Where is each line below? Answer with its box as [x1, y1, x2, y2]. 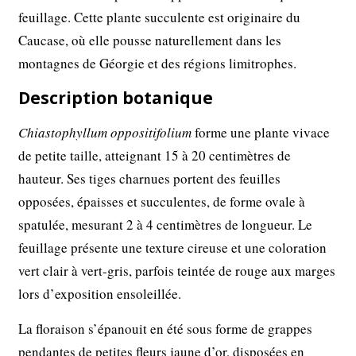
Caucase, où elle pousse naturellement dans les [18, 30, 282, 49]
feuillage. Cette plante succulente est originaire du [18, 7, 301, 26]
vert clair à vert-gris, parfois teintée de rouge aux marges [18, 261, 336, 280]
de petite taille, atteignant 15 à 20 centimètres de [18, 145, 292, 164]
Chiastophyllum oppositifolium [18, 122, 192, 141]
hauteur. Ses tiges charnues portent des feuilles [18, 168, 281, 188]
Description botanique [18, 86, 214, 109]
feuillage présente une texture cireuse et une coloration [18, 238, 327, 257]
